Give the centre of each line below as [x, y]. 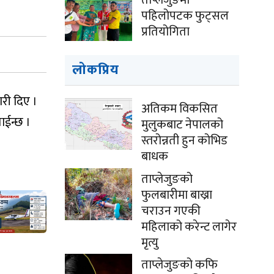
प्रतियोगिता [165, 32]
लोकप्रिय [96, 70]
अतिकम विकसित [180, 109]
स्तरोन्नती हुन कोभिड [184, 141]
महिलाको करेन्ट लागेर [189, 227]
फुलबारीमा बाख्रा [177, 195]
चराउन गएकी [171, 211]
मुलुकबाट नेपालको [182, 125]
